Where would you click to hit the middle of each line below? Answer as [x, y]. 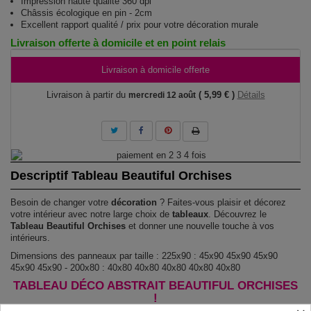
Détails [251, 95]
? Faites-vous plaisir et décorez [221, 202]
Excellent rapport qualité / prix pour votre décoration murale [140, 25]
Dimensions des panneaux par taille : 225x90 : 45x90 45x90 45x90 [144, 256]
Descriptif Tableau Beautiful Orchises [121, 176]
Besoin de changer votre [61, 202]
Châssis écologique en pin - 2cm [86, 13]
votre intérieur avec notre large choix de [91, 214]
